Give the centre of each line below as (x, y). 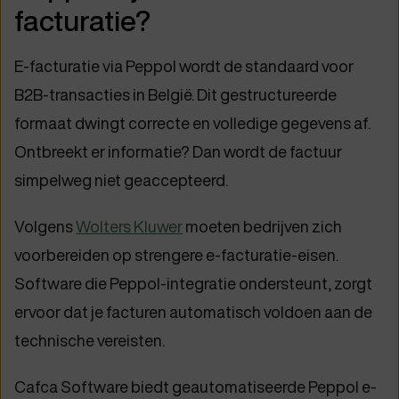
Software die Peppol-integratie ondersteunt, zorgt (193, 283)
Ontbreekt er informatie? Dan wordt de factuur (178, 151)
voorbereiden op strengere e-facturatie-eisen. (176, 255)
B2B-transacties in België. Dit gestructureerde (175, 94)
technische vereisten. (90, 340)
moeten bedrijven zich (262, 226)
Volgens (45, 226)
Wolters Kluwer (129, 226)
